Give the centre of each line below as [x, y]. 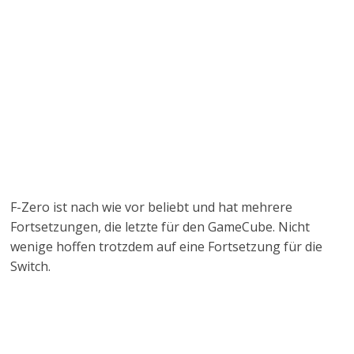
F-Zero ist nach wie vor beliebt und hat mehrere [152, 207]
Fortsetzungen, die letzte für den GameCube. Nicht [160, 227]
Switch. [31, 266]
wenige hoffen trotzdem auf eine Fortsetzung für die [167, 247]
